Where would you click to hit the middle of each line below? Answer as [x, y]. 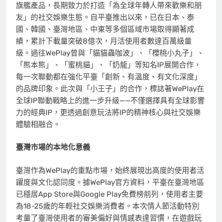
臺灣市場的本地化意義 [53, 147]
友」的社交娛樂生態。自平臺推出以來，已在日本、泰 [105, 17]
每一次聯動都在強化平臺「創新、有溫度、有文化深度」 [109, 77]
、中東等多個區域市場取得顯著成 [139, 29]
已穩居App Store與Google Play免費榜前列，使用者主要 [110, 194]
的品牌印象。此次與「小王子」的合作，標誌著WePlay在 [110, 88]
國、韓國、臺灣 [42, 29]
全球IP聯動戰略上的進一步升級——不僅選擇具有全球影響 [110, 100]
